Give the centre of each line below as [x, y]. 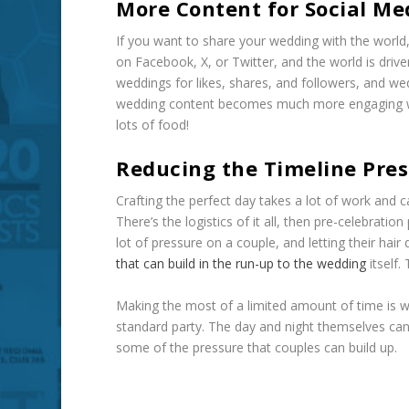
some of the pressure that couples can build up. [257, 347]
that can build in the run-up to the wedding [241, 264]
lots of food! [153, 125]
